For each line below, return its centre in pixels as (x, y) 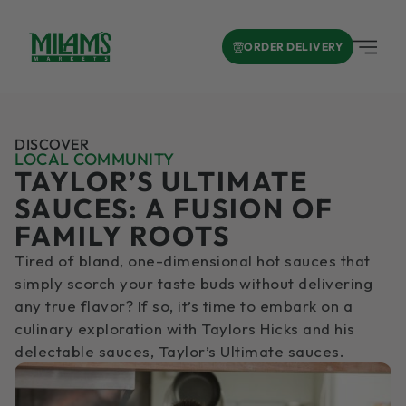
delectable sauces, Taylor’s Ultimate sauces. (179, 351)
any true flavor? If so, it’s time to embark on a (184, 306)
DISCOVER (52, 144)
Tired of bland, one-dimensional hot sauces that (193, 261)
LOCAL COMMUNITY (95, 159)
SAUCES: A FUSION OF (174, 208)
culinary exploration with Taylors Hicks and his (185, 329)
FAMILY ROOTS (122, 236)
